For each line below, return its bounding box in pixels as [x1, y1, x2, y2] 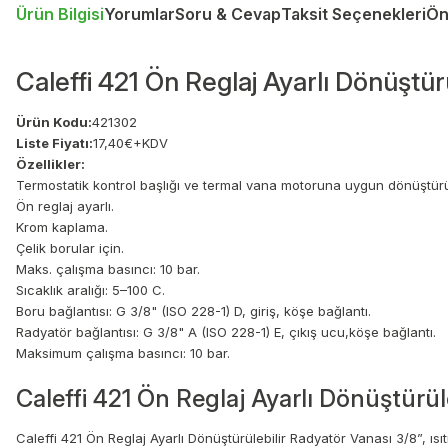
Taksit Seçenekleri [281, 4, 426, 25]
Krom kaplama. [16, 219, 108, 236]
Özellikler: [16, 156, 85, 173]
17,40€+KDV [93, 135, 168, 152]
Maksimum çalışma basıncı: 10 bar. [16, 345, 230, 362]
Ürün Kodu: [16, 114, 92, 131]
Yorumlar [104, 4, 175, 25]
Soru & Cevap [175, 4, 281, 25]
